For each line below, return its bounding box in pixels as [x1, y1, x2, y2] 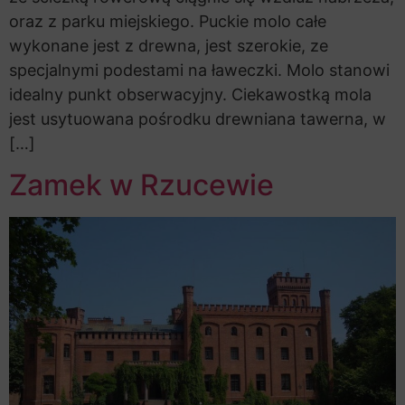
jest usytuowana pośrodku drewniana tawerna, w [9, 108, 386, 128]
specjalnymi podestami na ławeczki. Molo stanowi [9, 60, 390, 80]
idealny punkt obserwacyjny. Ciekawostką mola [9, 84, 372, 104]
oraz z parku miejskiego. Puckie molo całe [9, 11, 326, 31]
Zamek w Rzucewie [9, 167, 274, 203]
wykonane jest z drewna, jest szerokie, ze [9, 35, 328, 55]
